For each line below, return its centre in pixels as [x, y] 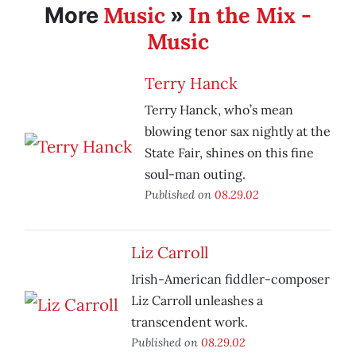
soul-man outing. [195, 174]
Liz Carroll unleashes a [197, 301]
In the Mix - [250, 15]
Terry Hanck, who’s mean [219, 110]
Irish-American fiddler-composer [230, 279]
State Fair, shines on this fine [229, 153]
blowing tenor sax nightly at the [238, 132]
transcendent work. [190, 322]
